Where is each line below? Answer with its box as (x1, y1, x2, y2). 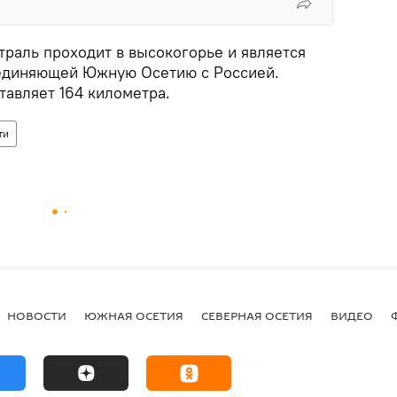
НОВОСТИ (7, 307, 66, 323)
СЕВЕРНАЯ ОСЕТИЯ (201, 307, 313, 323)
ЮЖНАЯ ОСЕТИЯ (84, 307, 183, 323)
